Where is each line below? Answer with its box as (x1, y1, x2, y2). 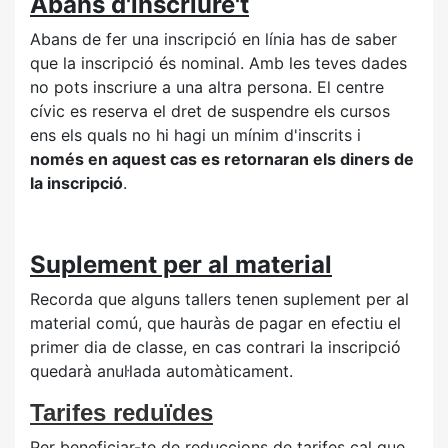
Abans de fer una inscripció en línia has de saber (30, 29, 397, 49)
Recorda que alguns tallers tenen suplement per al (30, 289, 409, 309)
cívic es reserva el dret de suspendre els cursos (30, 101, 390, 121)
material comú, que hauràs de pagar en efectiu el (30, 313, 401, 333)
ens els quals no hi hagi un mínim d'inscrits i (30, 125, 361, 145)
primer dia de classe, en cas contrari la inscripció (30, 337, 401, 357)
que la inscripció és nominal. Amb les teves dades (30, 53, 407, 73)
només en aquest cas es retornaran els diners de (30, 149, 414, 169)
